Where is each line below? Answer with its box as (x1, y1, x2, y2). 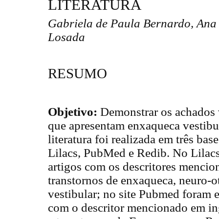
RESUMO (48, 66, 107, 82)
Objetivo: (48, 105, 100, 118)
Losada (48, 30, 85, 44)
